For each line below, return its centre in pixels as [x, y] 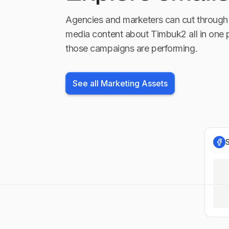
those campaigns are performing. [132, 48]
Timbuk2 [169, 34]
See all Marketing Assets [120, 83]
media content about [107, 34]
